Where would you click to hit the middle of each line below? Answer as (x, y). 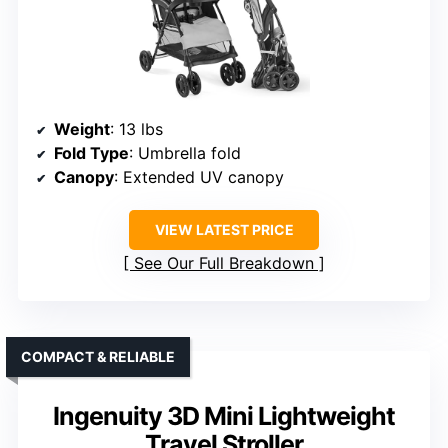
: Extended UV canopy (199, 177)
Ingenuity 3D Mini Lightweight (224, 416)
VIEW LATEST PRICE (224, 230)
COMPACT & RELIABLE (98, 357)
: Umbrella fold (185, 153)
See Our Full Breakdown (224, 263)
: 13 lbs (136, 129)
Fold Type (91, 153)
